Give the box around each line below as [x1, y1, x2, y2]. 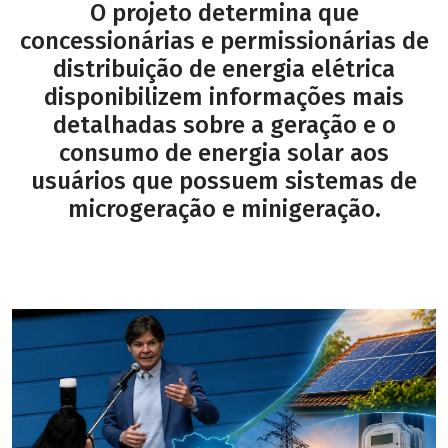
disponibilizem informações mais [44, 83, 404, 111]
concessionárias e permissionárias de [19, 27, 429, 55]
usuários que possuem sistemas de [31, 167, 417, 195]
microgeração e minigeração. [67, 195, 381, 223]
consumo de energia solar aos [59, 139, 389, 167]
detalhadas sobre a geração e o [52, 111, 396, 139]
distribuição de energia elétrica [53, 55, 395, 83]
